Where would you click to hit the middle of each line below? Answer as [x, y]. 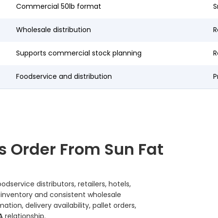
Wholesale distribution [54, 30]
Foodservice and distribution [64, 77]
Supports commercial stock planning [79, 53]
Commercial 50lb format [59, 7]
